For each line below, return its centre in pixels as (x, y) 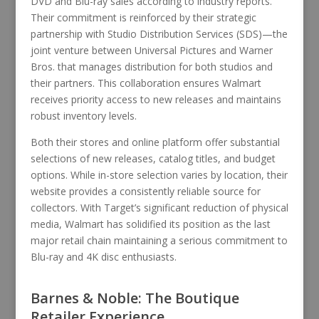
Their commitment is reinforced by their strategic (143, 17)
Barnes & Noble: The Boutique (135, 298)
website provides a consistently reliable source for (145, 191)
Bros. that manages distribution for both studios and (151, 66)
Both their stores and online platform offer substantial (155, 142)
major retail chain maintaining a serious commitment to (159, 240)
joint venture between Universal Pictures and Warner (151, 50)
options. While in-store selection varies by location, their (159, 174)
